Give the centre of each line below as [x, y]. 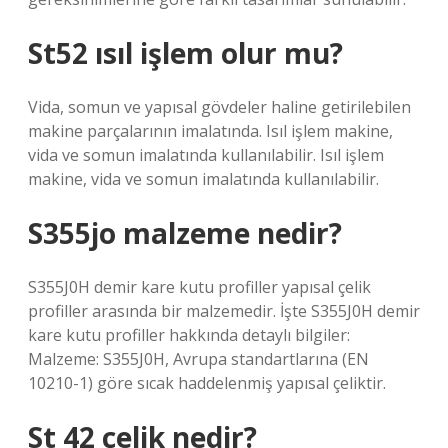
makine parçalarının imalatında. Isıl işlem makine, [210, 131]
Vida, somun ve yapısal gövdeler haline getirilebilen [219, 107]
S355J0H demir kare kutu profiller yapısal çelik [199, 287]
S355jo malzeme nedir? [185, 233]
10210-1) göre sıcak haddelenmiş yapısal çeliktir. [207, 383]
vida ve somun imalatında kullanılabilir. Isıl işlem [206, 155]
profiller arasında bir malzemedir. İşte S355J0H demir [224, 311]
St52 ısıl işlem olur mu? [185, 53]
